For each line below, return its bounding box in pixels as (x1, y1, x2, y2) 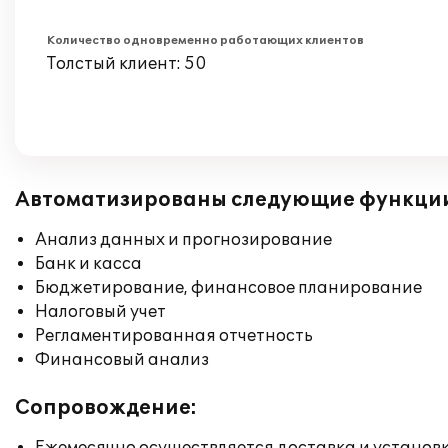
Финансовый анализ (35, 350, 209, 370)
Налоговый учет (35, 302, 166, 322)
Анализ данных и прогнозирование (35, 230, 332, 250)
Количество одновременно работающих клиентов (47, 34, 364, 47)
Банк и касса (35, 254, 142, 274)
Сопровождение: (15, 396, 197, 420)
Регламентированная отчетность (35, 326, 313, 346)
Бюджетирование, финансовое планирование (35, 278, 422, 298)
